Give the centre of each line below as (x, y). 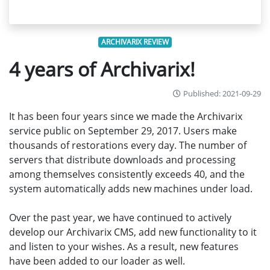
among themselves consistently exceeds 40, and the (127, 174)
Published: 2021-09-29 (221, 93)
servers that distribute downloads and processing (122, 160)
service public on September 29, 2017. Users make (123, 131)
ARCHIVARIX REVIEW (135, 42)
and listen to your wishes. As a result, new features (124, 246)
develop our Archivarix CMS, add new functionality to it (133, 232)
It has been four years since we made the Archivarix (126, 116)
